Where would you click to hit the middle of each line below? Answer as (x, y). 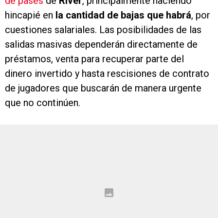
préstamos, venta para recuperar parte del (94, 59)
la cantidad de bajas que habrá (123, 15)
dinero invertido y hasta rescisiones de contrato (107, 74)
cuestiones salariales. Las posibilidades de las (103, 30)
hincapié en (30, 15)
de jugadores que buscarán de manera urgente (103, 88)
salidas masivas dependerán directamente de (101, 45)
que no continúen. (43, 103)
